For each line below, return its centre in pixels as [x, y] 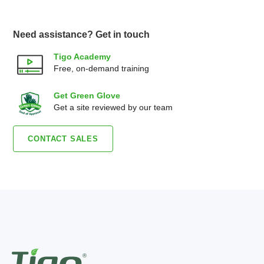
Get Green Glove [87, 95]
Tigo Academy [82, 57]
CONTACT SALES [63, 139]
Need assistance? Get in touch [82, 34]
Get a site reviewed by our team [113, 107]
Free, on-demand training [102, 68]
